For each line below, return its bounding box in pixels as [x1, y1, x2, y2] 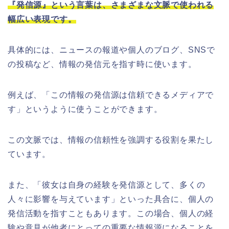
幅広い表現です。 [8, 15, 77, 24]
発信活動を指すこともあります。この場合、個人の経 [8, 209, 214, 218]
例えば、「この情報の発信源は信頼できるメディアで [8, 90, 214, 100]
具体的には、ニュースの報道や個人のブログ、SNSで [8, 45, 215, 55]
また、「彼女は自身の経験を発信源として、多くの [8, 180, 205, 190]
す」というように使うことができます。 [8, 105, 163, 114]
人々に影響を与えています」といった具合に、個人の [8, 195, 214, 204]
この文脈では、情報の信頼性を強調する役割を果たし [8, 135, 214, 145]
